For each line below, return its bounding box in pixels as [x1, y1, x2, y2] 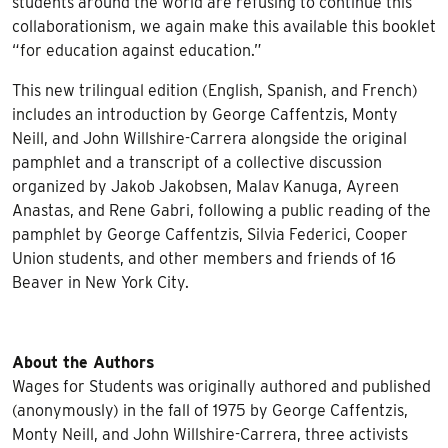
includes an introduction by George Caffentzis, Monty [12, 104, 398, 124]
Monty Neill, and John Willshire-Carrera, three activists [12, 424, 408, 444]
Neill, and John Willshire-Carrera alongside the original [12, 128, 407, 148]
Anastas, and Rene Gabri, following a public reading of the [12, 200, 431, 220]
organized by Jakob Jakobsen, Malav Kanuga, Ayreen [12, 176, 399, 196]
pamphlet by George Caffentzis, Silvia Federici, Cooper [12, 224, 408, 244]
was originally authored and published [153, 376, 431, 396]
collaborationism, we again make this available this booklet [12, 16, 436, 36]
